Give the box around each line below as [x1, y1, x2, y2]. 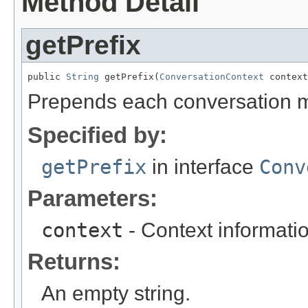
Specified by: [27, 122, 167, 148]
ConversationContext [159, 71, 264, 82]
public [27, 71, 66, 82]
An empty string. [41, 281, 190, 305]
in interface [146, 155, 259, 178]
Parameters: [27, 185, 157, 211]
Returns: [27, 248, 120, 274]
